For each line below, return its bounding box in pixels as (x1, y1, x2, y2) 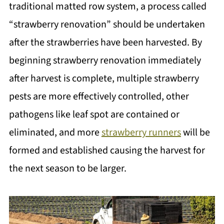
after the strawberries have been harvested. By (8, 35, 202, 49)
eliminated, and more (8, 125, 101, 139)
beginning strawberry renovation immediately (8, 53, 201, 67)
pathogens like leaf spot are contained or (8, 107, 179, 121)
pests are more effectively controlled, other (8, 89, 189, 103)
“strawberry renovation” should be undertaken (8, 17, 205, 31)
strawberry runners (101, 125, 181, 139)
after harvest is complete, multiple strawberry (8, 71, 199, 85)
